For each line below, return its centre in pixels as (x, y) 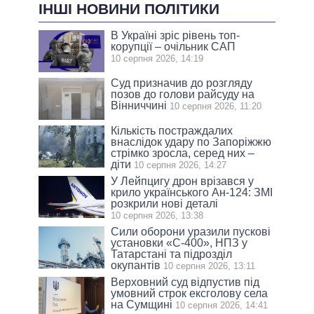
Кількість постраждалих (172, 130)
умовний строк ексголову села (190, 293)
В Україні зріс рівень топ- (176, 35)
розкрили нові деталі (165, 203)
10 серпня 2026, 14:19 (157, 58)
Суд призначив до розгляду (182, 83)
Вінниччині (139, 105)
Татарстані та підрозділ (172, 254)
